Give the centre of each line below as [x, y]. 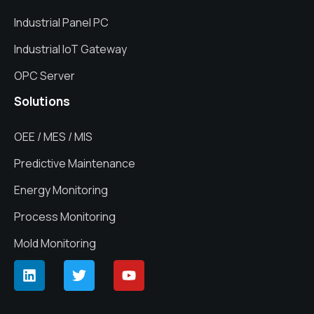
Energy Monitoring [61, 190]
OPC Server [45, 76]
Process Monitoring [65, 217]
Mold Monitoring [55, 244]
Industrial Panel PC [61, 23]
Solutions [42, 102]
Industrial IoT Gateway [70, 49]
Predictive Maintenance [75, 164]
